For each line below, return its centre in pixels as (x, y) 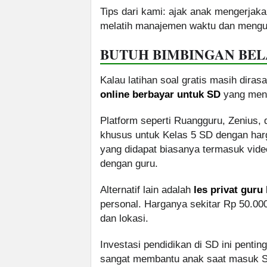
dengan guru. (129, 164)
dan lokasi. (124, 219)
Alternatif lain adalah (147, 190)
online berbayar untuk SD (160, 95)
